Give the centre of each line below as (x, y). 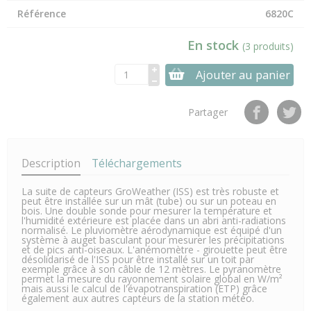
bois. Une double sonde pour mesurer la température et (147, 211)
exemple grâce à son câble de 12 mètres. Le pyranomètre (151, 269)
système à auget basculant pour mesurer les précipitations (153, 240)
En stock (215, 45)
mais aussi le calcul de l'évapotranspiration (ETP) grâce (144, 289)
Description (51, 163)
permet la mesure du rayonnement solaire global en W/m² (152, 279)
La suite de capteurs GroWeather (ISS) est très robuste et (150, 192)
